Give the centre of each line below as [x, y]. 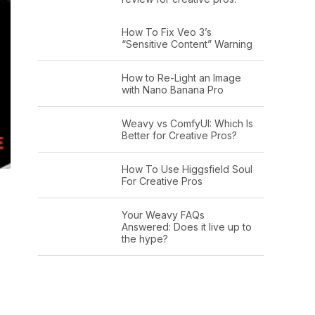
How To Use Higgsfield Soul [187, 169]
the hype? [144, 238]
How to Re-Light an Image [181, 77]
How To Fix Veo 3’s [166, 32]
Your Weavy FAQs [163, 214]
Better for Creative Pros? [179, 135]
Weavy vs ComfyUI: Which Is [187, 123]
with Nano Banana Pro [172, 89]
